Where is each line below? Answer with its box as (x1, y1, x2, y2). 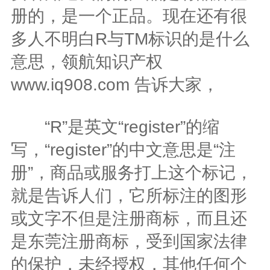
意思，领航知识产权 (10, 52, 163, 71)
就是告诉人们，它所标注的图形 (10, 186, 247, 205)
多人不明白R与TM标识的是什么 (10, 29, 250, 48)
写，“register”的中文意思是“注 (10, 140, 236, 159)
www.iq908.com (10, 75, 130, 94)
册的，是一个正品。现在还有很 (10, 6, 247, 25)
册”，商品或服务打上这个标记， (10, 163, 253, 182)
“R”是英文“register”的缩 (10, 117, 219, 136)
